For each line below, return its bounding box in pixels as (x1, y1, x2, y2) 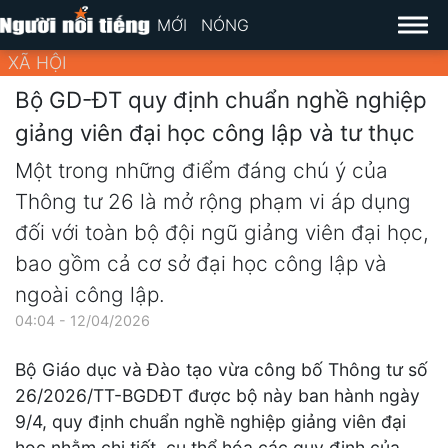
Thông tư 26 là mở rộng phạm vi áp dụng (15, 189, 411, 215)
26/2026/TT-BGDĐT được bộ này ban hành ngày (15, 385, 420, 407)
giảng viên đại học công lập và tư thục (15, 118, 415, 146)
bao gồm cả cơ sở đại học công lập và (15, 251, 387, 277)
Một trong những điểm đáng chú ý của (15, 158, 388, 184)
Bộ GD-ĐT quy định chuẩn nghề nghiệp (15, 85, 427, 113)
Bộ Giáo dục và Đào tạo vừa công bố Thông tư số (15, 359, 428, 381)
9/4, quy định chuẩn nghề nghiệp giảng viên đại (15, 411, 406, 433)
